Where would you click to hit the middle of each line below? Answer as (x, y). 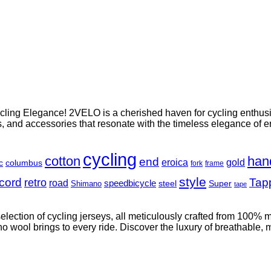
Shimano (86, 184)
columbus (24, 163)
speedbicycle (130, 183)
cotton (63, 161)
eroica (175, 162)
